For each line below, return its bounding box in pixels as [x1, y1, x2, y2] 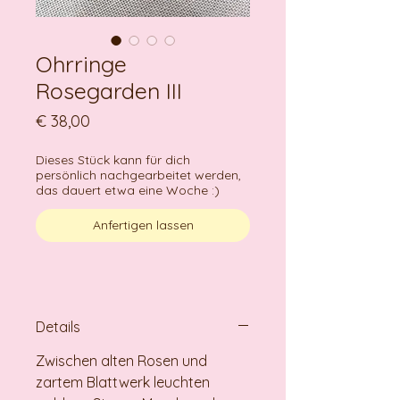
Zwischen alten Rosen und [36, 352, 207, 371]
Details [36, 318, 80, 337]
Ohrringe [36, 50, 127, 79]
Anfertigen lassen [92, 217, 194, 234]
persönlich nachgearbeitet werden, [36, 167, 241, 184]
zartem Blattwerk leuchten [36, 373, 210, 392]
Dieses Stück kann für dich [36, 152, 190, 169]
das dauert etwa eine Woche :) [36, 182, 220, 199]
